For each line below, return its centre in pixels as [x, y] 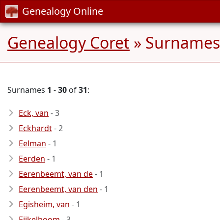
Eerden [32, 159]
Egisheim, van [44, 204]
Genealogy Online [63, 11]
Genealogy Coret [69, 42]
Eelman [32, 143]
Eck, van [34, 113]
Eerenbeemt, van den [58, 189]
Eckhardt [35, 128]
